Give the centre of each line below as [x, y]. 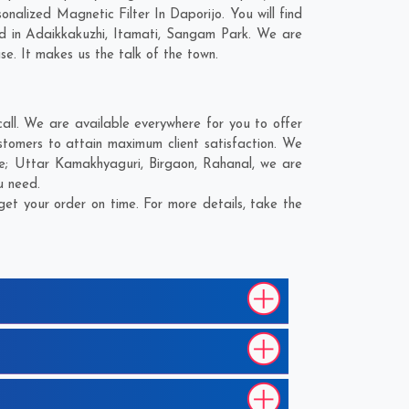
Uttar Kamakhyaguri [77, 165]
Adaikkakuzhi [66, 35]
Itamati [136, 35]
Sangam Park [208, 35]
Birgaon [171, 165]
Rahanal [227, 165]
